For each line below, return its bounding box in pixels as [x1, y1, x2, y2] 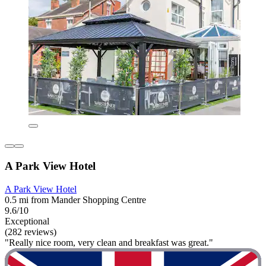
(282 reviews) [5, 226, 56, 237]
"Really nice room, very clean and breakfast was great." [5, 237, 213, 248]
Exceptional [5, 216, 49, 226]
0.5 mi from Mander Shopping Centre [5, 194, 146, 205]
